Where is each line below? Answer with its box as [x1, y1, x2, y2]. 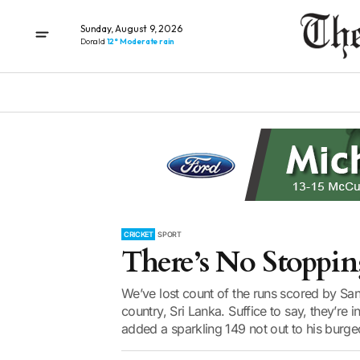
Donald [80, 35, 107, 47]
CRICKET [124, 230, 153, 239]
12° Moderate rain [106, 35, 175, 47]
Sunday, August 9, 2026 [80, 22, 182, 35]
